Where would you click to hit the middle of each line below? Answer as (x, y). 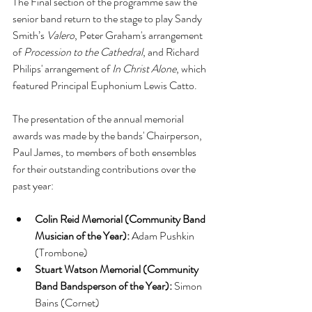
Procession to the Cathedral (83, 52)
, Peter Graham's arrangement (140, 35)
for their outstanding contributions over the (105, 169)
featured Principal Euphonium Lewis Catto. (105, 85)
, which (192, 69)
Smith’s (30, 35)
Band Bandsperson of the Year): (103, 286)
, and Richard (172, 52)
